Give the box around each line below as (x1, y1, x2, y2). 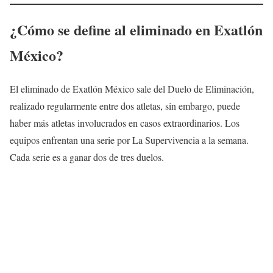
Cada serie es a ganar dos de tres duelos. (10, 150, 164, 163)
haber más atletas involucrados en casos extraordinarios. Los (10, 116, 239, 129)
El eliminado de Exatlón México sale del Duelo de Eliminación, (10, 82, 254, 95)
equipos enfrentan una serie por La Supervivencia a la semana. (10, 133, 249, 146)
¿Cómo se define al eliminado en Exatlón (10, 18, 263, 40)
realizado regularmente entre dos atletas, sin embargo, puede (10, 99, 240, 112)
